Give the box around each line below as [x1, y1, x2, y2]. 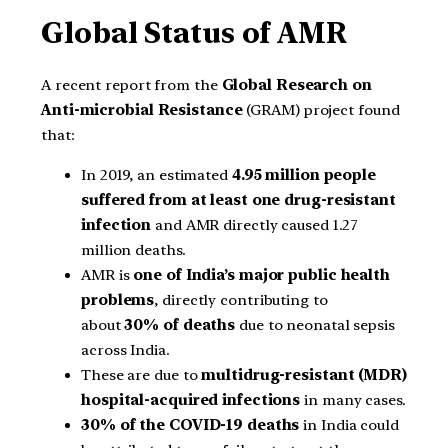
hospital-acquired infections [81, 390, 301, 409]
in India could [299, 415, 399, 434]
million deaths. [81, 240, 186, 259]
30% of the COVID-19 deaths [81, 415, 300, 434]
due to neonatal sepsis [235, 315, 395, 334]
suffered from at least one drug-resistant [81, 190, 396, 209]
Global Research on [221, 75, 372, 94]
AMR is [81, 265, 134, 284]
